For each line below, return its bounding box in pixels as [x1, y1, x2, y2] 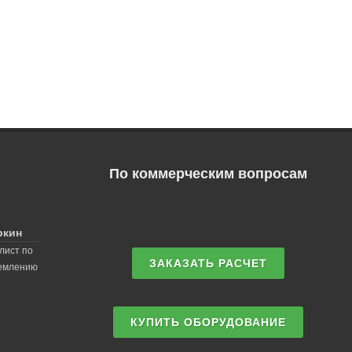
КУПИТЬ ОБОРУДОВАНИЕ [130, 316, 286, 328]
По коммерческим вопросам [108, 166, 307, 181]
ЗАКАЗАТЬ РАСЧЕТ [148, 257, 267, 269]
